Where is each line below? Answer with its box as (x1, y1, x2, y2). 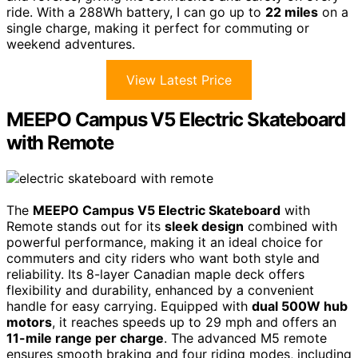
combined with (244, 218, 337, 235)
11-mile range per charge (6, 330, 164, 347)
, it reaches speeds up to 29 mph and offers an (52, 314, 336, 331)
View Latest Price (126, 72, 232, 89)
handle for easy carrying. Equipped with (6, 298, 252, 315)
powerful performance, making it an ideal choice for (6, 234, 323, 251)
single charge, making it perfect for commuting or (6, 20, 309, 37)
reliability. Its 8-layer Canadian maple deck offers (6, 266, 304, 283)
